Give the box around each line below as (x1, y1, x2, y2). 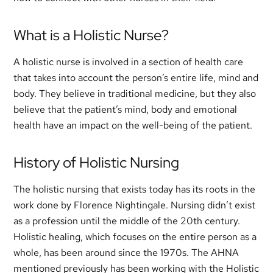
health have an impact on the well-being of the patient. (13, 119, 253, 132)
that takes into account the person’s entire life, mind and (13, 71, 259, 84)
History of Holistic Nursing (13, 153, 180, 172)
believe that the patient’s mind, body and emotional (13, 103, 238, 116)
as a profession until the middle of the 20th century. (13, 214, 241, 227)
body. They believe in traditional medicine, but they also (13, 87, 257, 100)
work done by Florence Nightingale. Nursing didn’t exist (13, 199, 256, 211)
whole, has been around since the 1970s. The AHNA (13, 246, 239, 259)
